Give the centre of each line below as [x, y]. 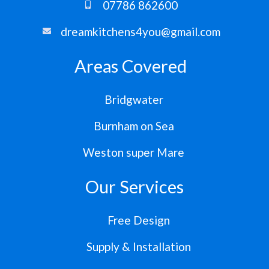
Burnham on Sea [134, 125]
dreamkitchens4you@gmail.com [140, 31]
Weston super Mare [134, 152]
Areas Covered [131, 65]
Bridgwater [134, 99]
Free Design [139, 220]
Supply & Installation [139, 246]
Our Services [134, 186]
